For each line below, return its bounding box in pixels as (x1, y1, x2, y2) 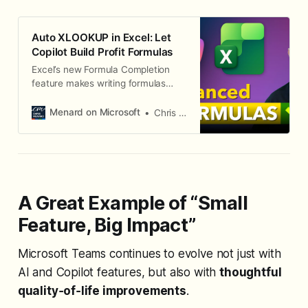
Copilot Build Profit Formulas (32, 45, 173, 59)
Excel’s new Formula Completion (32, 63, 170, 75)
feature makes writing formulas (32, 77, 166, 89)
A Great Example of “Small (17, 192, 248, 215)
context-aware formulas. (32, 118, 139, 130)
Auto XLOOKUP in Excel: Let (32, 31, 171, 45)
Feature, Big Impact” (17, 214, 197, 237)
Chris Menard (153, 107, 179, 118)
